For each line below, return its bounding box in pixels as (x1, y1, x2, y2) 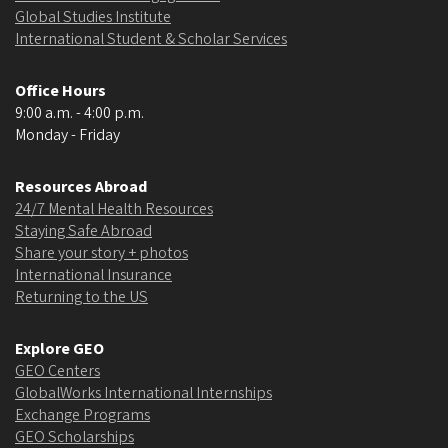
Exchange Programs (15, 403, 150, 426)
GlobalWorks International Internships (15, 381, 272, 404)
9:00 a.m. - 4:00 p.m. (15, 101, 144, 124)
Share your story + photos (15, 241, 188, 264)
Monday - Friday (15, 123, 120, 146)
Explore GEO (15, 337, 104, 360)
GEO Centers (15, 359, 100, 382)
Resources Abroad (15, 175, 147, 198)
